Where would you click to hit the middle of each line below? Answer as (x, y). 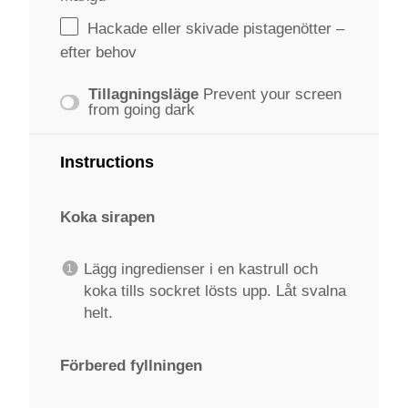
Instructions (107, 162)
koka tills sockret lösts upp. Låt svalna (214, 291)
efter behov (98, 52)
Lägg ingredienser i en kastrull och (200, 269)
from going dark (142, 110)
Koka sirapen (107, 217)
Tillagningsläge (144, 94)
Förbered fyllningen (131, 366)
